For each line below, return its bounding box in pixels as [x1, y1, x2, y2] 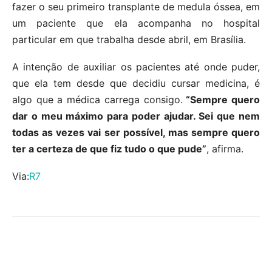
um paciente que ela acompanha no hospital [12, 17, 260, 30]
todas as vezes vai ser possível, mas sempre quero [12, 126, 260, 139]
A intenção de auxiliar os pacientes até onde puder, [12, 61, 260, 73]
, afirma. [206, 143, 243, 155]
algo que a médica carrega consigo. [12, 93, 183, 106]
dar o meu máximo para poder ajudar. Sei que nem [12, 110, 260, 123]
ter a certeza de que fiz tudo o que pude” [12, 143, 206, 155]
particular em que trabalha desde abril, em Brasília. [12, 33, 246, 46]
